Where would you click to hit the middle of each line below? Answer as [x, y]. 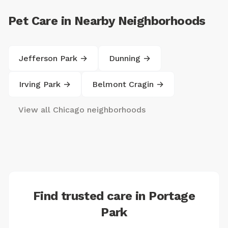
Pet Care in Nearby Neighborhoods [107, 21]
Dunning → [130, 58]
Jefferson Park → [53, 58]
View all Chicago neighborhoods [82, 110]
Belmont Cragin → [128, 84]
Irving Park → [45, 84]
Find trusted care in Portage [114, 196]
